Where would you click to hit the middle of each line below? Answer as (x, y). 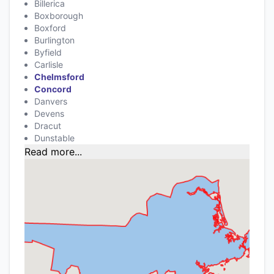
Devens (49, 113)
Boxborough (59, 15)
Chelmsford (59, 76)
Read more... (53, 151)
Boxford (50, 28)
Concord (53, 89)
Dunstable (54, 138)
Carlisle (49, 64)
